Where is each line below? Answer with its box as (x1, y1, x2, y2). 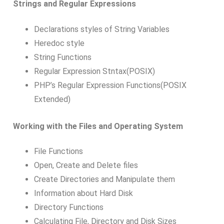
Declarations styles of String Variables (33, 24, 169, 34)
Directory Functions (33, 202, 103, 212)
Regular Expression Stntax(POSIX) (33, 66, 155, 76)
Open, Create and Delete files (33, 160, 138, 170)
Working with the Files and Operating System (13, 121, 183, 131)
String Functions (33, 52, 91, 62)
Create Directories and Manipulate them (33, 174, 175, 184)
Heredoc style (33, 38, 84, 48)
